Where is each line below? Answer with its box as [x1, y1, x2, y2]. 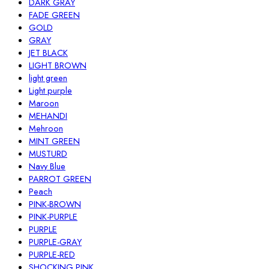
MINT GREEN [29, 134, 80, 148]
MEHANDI [29, 109, 67, 122]
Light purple [29, 84, 72, 97]
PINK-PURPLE [29, 210, 77, 223]
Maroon [29, 97, 59, 110]
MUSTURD [29, 147, 67, 160]
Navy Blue [29, 160, 65, 173]
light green [29, 71, 67, 85]
